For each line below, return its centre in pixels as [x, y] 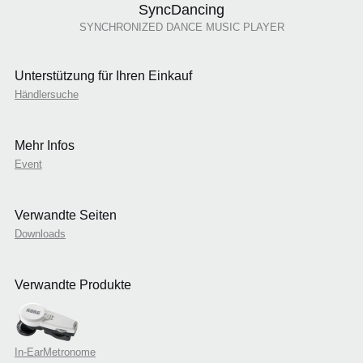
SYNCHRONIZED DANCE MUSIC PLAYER [181, 28]
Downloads [40, 234]
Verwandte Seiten [65, 216]
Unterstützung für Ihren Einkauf [103, 76]
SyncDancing [181, 10]
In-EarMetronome [55, 352]
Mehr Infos [44, 146]
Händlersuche [46, 95]
